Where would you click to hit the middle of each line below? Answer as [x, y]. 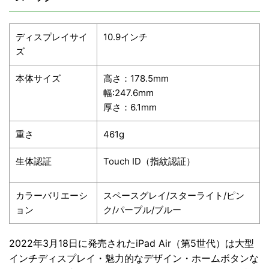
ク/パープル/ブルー [142, 210]
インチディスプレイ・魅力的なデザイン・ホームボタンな [134, 258]
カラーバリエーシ [52, 195]
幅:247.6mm [128, 92]
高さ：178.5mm [136, 78]
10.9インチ [125, 37]
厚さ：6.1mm [130, 107]
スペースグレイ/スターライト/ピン [174, 195]
